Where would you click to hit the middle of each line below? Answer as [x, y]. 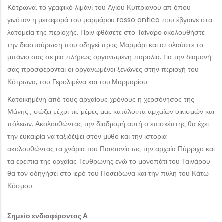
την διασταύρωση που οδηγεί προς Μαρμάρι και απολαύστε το [105, 45]
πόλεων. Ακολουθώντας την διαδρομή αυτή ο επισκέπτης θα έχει [108, 124]
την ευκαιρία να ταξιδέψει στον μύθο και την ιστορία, [88, 136]
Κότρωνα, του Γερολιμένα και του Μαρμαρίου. [78, 82]
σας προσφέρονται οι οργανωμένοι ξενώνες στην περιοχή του [103, 69]
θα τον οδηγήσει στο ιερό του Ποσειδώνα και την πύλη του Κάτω [108, 173]
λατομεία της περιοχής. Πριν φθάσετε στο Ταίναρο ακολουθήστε [106, 32]
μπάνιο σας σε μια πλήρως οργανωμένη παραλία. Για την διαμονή [109, 57]
